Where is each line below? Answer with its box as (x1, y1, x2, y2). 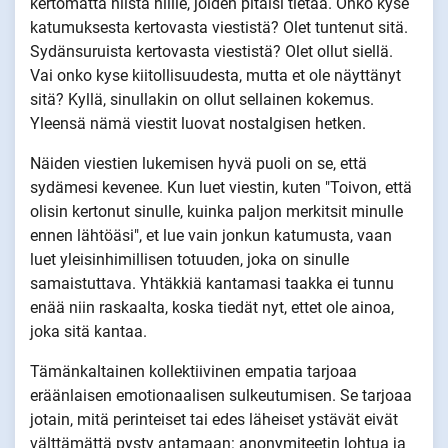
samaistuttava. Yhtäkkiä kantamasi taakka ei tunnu (30, 274, 394, 294)
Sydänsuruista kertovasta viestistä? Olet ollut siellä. (30, 42, 393, 62)
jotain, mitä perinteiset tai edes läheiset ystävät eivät (30, 410, 398, 430)
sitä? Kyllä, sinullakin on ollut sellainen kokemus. (30, 90, 374, 110)
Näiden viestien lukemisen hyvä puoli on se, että (30, 154, 367, 174)
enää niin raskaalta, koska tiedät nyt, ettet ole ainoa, (30, 298, 394, 318)
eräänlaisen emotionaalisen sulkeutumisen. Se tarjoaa (30, 386, 412, 406)
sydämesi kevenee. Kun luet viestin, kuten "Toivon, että (30, 178, 412, 198)
